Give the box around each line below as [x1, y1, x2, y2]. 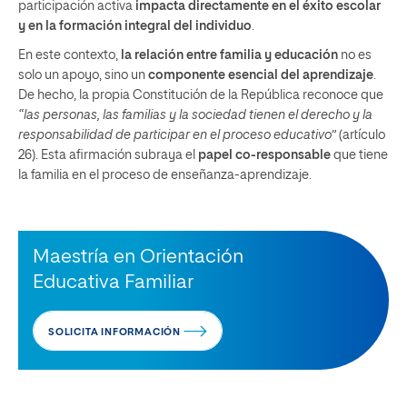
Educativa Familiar [33, 273, 194, 293]
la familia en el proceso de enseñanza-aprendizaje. [18, 168, 312, 182]
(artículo [336, 128, 385, 142]
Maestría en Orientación [33, 247, 243, 267]
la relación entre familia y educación [121, 48, 338, 62]
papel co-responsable [198, 148, 331, 162]
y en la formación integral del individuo [18, 19, 252, 33]
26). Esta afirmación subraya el [18, 148, 198, 162]
